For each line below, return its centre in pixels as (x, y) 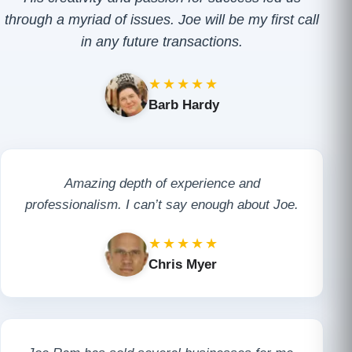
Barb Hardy (184, 105)
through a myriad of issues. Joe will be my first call (162, 19)
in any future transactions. (162, 41)
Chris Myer (183, 265)
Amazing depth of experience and (162, 183)
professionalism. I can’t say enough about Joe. (162, 204)
